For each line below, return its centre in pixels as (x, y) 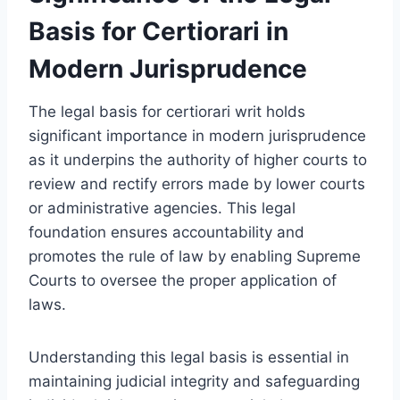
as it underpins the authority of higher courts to (198, 159)
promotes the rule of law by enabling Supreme (195, 256)
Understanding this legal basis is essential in (189, 357)
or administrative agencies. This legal (162, 208)
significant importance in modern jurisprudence (197, 135)
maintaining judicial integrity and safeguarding (194, 381)
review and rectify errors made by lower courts (197, 183)
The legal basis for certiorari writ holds (167, 111)
